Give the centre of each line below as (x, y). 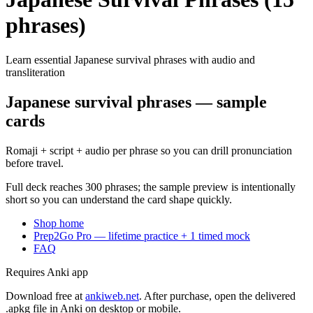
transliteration (35, 72)
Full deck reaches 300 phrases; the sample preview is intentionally (151, 187)
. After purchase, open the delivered (217, 296)
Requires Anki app (47, 272)
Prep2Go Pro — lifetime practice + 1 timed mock (142, 235)
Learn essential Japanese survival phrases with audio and (130, 59)
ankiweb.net (112, 296)
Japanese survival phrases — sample (136, 102)
